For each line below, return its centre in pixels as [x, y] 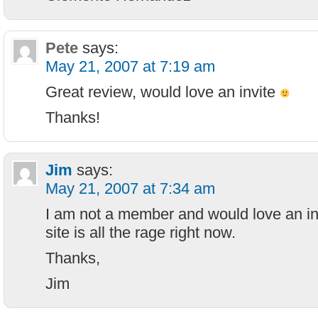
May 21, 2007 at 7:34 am [130, 188]
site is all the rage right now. [141, 232]
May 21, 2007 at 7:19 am [130, 66]
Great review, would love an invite [163, 92]
